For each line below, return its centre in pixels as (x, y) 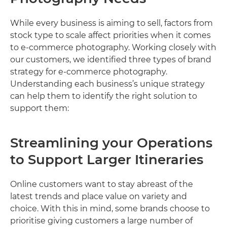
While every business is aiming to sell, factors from (111, 23)
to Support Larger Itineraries (107, 160)
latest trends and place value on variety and (99, 197)
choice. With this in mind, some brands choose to (110, 209)
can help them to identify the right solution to (104, 96)
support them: (40, 108)
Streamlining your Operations (111, 143)
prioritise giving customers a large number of (101, 221)
